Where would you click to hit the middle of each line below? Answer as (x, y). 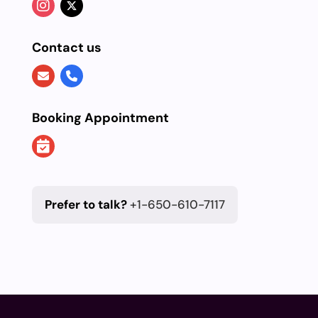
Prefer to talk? (86, 205)
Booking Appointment (100, 118)
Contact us (66, 48)
